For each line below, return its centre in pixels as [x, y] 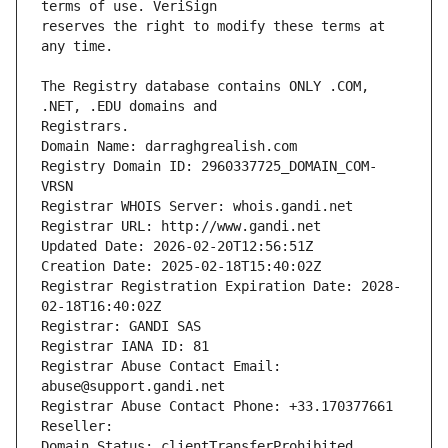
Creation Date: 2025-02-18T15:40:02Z [181, 266]
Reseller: [81, 426]
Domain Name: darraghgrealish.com [169, 146]
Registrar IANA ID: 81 [125, 346]
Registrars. [85, 126]
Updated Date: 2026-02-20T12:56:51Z [177, 246]
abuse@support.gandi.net [133, 386]
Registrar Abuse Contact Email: [161, 366]
